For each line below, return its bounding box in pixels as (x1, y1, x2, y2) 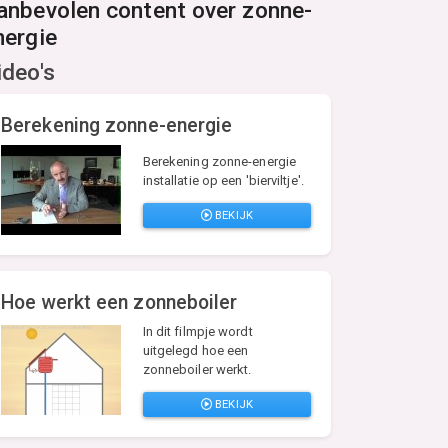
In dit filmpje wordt (142, 324, 253, 340)
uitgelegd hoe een (142, 343, 249, 359)
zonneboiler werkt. (142, 362, 252, 378)
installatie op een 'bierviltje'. (142, 173, 304, 189)
